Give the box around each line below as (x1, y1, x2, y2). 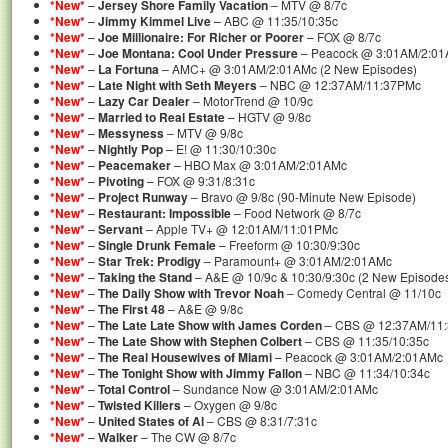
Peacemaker (98, 156, 171, 174)
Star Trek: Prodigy (98, 252, 201, 270)
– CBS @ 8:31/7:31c (204, 412, 317, 429)
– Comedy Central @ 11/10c (284, 284, 441, 301)
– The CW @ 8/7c (138, 428, 236, 445)
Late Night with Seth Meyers (98, 76, 257, 94)
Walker (98, 428, 138, 446)
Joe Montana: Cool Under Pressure (98, 44, 298, 62)
